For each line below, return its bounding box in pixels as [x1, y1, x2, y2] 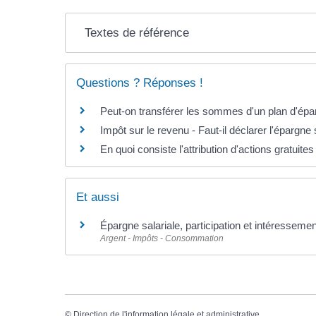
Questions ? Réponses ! [76, 76, 203, 90]
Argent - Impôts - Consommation [100, 233, 224, 244]
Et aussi [76, 190, 119, 205]
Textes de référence [84, 26, 189, 39]
